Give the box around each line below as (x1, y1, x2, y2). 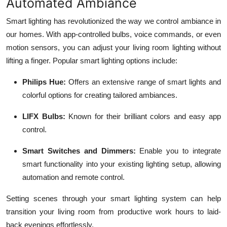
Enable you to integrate (135, 146, 221, 155)
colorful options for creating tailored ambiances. (22, 90, 177, 99)
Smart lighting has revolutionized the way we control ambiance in (6, 16, 221, 25)
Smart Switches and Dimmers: (22, 146, 136, 155)
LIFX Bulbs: (22, 111, 65, 121)
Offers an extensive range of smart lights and (66, 77, 221, 86)
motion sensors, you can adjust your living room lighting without (6, 43, 221, 52)
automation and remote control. (22, 172, 125, 181)
